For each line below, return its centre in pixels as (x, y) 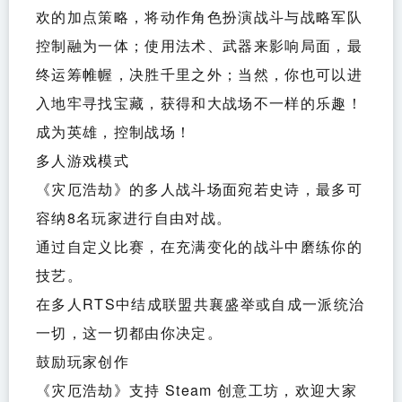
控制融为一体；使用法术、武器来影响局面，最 (199, 46)
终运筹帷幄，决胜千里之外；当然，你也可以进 (199, 74)
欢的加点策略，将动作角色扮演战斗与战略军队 (199, 17)
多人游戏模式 (83, 161)
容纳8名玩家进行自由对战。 (134, 218)
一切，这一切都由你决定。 (129, 333)
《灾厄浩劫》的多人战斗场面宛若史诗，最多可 (199, 189)
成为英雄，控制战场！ (114, 132)
